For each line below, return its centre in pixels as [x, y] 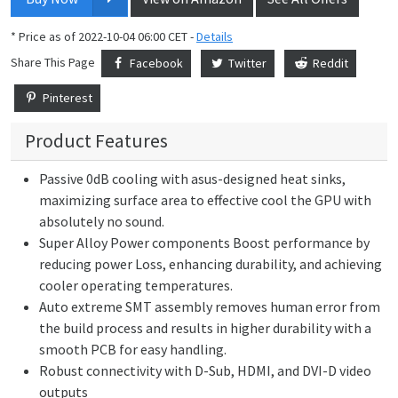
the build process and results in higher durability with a [205, 328]
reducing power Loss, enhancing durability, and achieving [211, 264]
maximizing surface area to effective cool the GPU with [205, 200]
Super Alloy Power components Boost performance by [204, 243]
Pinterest [66, 98]
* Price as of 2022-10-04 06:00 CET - [103, 36]
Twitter [247, 63]
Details [215, 36]
